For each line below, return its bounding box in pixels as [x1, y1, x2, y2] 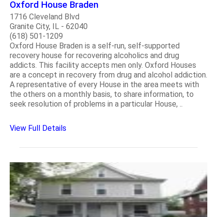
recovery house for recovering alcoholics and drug [10, 51, 179, 61]
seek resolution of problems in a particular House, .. [10, 99, 183, 109]
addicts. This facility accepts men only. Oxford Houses [10, 61, 196, 70]
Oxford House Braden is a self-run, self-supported [10, 41, 180, 51]
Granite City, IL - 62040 [10, 22, 88, 31]
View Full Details [10, 124, 66, 133]
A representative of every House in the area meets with [10, 80, 199, 90]
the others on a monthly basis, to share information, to [10, 90, 194, 99]
